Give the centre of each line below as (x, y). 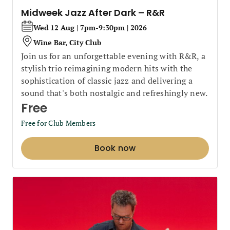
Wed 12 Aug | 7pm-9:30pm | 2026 (90, 27)
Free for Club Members (59, 123)
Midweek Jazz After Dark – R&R (93, 13)
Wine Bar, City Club (67, 42)
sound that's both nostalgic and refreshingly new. (114, 93)
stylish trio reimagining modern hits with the (107, 68)
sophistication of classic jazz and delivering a (107, 81)
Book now (115, 148)
